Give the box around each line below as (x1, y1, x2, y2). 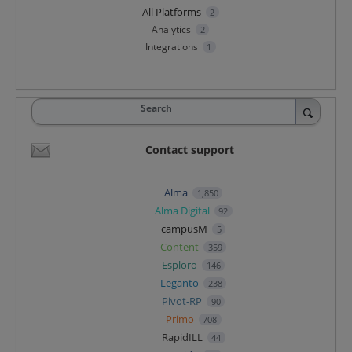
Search (140, 101, 172, 115)
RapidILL (161, 329, 205, 344)
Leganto (160, 275, 202, 290)
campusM (161, 221, 211, 236)
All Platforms (141, 4, 201, 19)
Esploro (162, 257, 200, 272)
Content (160, 239, 202, 254)
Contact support (145, 141, 234, 157)
